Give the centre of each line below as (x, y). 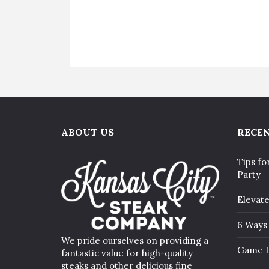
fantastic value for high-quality (127, 253)
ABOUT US (88, 132)
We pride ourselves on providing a (135, 240)
